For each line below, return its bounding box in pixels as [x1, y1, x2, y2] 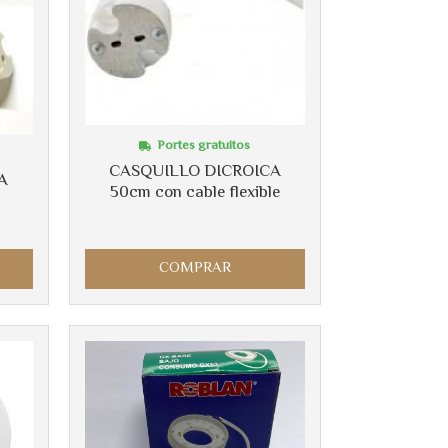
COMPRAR [158, 256, 231, 280]
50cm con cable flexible [109, 180, 280, 207]
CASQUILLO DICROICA [108, 159, 281, 186]
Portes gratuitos [157, 136, 251, 157]
